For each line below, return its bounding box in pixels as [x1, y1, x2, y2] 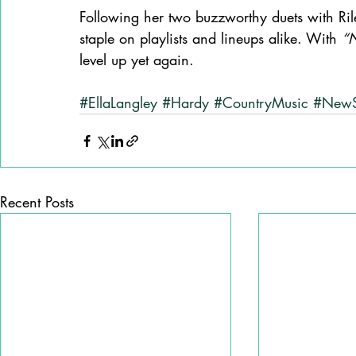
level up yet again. [79, 50, 194, 70]
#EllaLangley [79, 93, 157, 113]
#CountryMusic [214, 93, 308, 113]
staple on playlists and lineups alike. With [79, 29, 342, 48]
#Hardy [162, 93, 209, 113]
